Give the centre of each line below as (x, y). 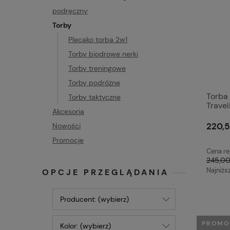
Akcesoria (68, 111)
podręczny (70, 11)
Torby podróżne (94, 83)
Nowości (66, 126)
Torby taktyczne (94, 97)
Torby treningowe (97, 68)
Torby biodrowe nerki (103, 54)
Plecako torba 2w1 (98, 40)
